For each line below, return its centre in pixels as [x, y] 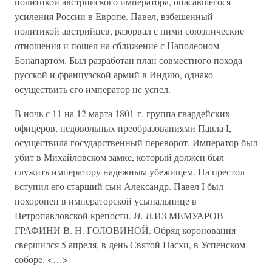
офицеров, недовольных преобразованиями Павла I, [123, 128]
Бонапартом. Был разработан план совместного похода [128, 60]
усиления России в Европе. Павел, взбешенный [114, 16]
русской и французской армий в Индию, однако [114, 74]
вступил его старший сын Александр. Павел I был [119, 186]
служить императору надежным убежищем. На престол [130, 172]
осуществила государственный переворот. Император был [136, 142]
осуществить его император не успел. [93, 89]
